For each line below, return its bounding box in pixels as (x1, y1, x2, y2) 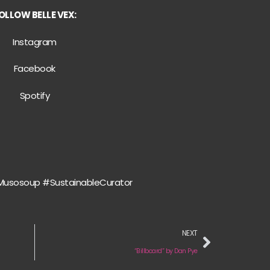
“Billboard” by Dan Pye (134, 246, 198, 256)
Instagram (13, 35, 57, 48)
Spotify (19, 89, 50, 102)
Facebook (13, 62, 55, 75)
